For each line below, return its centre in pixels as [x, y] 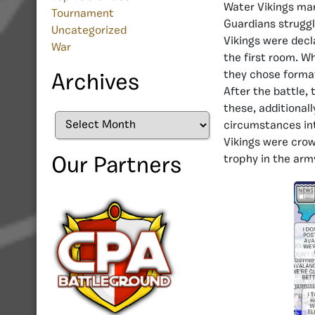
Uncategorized [89, 31]
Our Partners [116, 167]
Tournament [83, 14]
